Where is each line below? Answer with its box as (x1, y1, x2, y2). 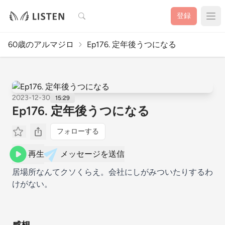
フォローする (57, 127, 99, 136)
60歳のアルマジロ (8, 40, 74, 49)
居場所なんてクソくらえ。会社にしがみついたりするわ (12, 167, 213, 177)
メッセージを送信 (60, 149, 125, 159)
